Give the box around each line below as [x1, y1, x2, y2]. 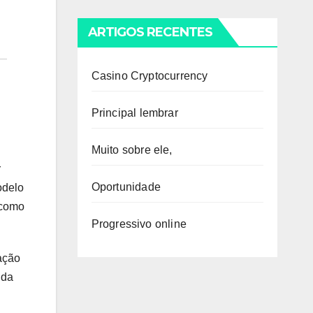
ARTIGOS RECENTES [87, 24, 213, 40]
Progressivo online [91, 218, 187, 230]
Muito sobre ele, [91, 144, 173, 156]
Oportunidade [91, 181, 161, 193]
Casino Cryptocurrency [91, 70, 208, 82]
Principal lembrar [91, 107, 178, 119]
